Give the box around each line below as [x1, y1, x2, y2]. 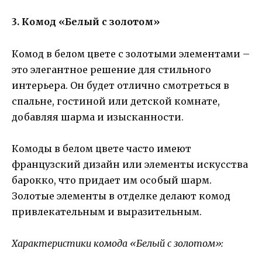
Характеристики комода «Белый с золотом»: [12, 237, 223, 249]
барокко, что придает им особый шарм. [12, 174, 212, 186]
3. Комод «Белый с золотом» [12, 16, 160, 28]
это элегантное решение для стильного [12, 63, 211, 75]
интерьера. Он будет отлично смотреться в [12, 79, 229, 91]
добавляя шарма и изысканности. [12, 111, 184, 123]
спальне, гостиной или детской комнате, [12, 95, 220, 107]
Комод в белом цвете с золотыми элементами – [12, 47, 250, 60]
